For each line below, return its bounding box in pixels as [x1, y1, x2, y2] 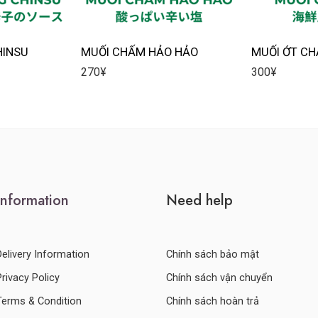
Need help [166, 190, 233, 210]
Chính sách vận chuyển [166, 271, 273, 284]
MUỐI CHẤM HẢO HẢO [81, 45, 198, 59]
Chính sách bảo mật [166, 248, 259, 261]
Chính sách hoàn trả [166, 295, 259, 307]
